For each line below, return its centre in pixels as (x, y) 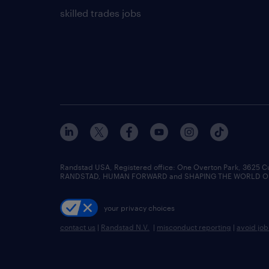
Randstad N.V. (125, 227)
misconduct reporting (194, 227)
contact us (78, 227)
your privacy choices (139, 207)
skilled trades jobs (101, 13)
